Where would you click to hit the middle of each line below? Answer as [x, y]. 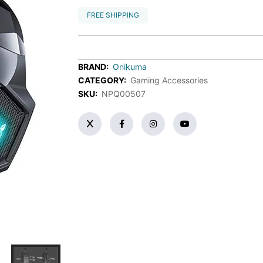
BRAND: [95, 66]
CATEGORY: [103, 80]
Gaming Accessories [169, 80]
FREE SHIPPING [113, 15]
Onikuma [130, 66]
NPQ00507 [124, 93]
